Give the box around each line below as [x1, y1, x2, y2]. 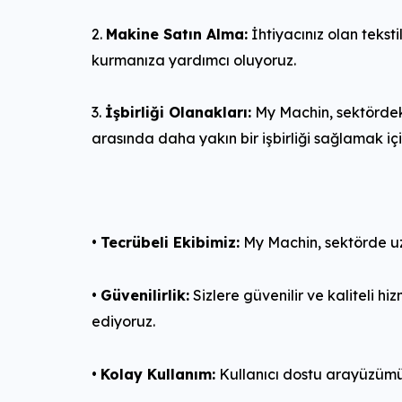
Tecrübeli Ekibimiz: [100, 233, 240, 251]
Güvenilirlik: [100, 286, 189, 304]
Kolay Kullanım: [100, 365, 215, 383]
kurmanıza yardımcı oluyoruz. [92, 51, 296, 69]
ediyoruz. [92, 312, 155, 330]
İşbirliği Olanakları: [105, 103, 251, 121]
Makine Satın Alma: [106, 25, 248, 43]
